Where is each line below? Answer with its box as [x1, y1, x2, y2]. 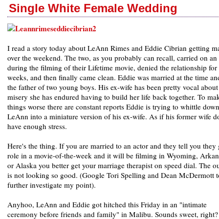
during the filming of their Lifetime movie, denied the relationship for [7, 63, 217, 73]
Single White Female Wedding [9, 1, 177, 15]
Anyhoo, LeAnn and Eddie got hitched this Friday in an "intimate [7, 199, 207, 210]
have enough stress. [7, 121, 67, 131]
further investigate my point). [7, 180, 96, 190]
